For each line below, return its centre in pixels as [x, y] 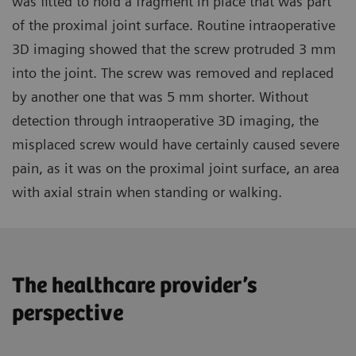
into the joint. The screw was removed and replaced [173, 72]
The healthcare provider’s [134, 286]
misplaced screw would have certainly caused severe [176, 144]
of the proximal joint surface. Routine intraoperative [174, 25]
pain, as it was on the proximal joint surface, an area [176, 168]
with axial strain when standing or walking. [147, 192]
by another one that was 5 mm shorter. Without [160, 96]
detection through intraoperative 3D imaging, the [165, 120]
